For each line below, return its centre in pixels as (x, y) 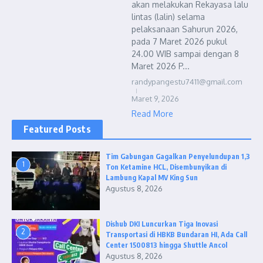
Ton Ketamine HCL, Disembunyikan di (166, 167)
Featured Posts (57, 129)
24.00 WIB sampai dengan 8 (185, 54)
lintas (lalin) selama (168, 17)
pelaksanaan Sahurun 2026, (185, 29)
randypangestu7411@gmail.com (187, 82)
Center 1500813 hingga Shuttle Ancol (166, 245)
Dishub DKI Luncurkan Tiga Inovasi (162, 224)
